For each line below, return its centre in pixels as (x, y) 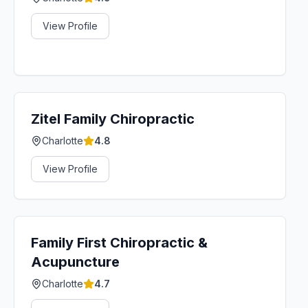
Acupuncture (75, 262)
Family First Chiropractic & (119, 243)
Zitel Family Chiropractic (113, 119)
